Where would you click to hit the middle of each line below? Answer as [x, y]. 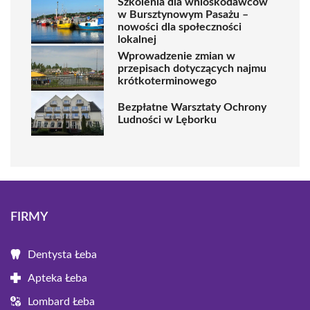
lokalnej [137, 39]
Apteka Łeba [57, 278]
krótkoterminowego [167, 81]
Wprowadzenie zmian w [176, 56]
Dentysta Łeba [62, 255]
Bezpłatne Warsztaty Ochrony [192, 107]
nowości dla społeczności [180, 27]
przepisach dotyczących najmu [192, 68]
